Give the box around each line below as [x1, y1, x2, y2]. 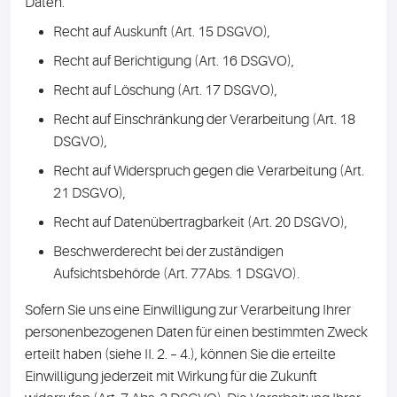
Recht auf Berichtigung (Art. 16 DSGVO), [53, 53, 294, 69]
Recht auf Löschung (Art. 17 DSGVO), [53, 82, 277, 98]
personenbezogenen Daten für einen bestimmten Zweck [25, 324, 368, 340]
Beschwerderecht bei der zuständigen [53, 244, 284, 260]
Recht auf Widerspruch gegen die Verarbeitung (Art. [53, 163, 364, 179]
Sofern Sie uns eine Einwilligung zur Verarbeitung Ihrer [25, 302, 351, 318]
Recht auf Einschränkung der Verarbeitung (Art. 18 [53, 112, 355, 128]
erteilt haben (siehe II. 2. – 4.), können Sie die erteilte [25, 346, 336, 362]
